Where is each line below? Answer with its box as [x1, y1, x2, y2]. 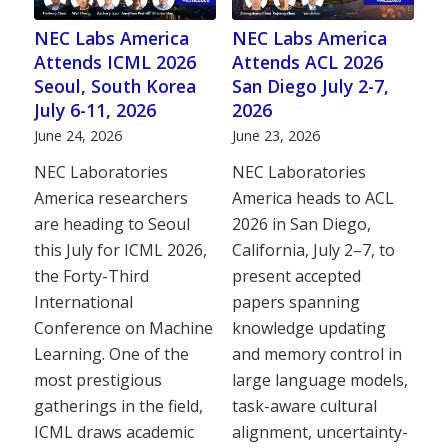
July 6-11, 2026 [33, 97, 156, 122]
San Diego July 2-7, [231, 73, 389, 98]
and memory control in [231, 342, 402, 365]
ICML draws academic [33, 420, 194, 443]
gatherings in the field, [33, 394, 203, 417]
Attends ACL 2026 [231, 49, 383, 74]
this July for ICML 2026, [33, 238, 207, 261]
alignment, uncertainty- [231, 420, 408, 443]
